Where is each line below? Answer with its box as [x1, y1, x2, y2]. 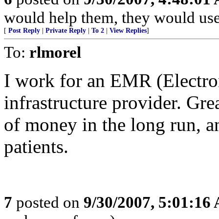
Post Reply [8, 27, 40, 34]
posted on [12, 193, 84, 211]
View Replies [109, 27, 147, 34]
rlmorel [29, 43, 81, 61]
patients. [4, 136, 68, 157]
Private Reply [45, 27, 86, 34]
